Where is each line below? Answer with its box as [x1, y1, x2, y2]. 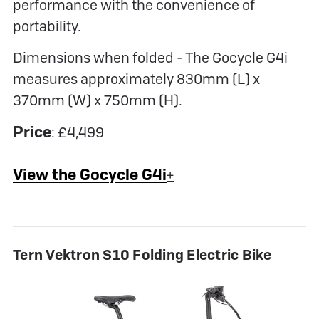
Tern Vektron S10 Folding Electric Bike [13, 246, 272, 265]
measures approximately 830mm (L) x [13, 70, 260, 89]
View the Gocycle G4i [13, 164, 167, 186]
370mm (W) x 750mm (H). [13, 91, 182, 110]
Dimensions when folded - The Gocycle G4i [13, 48, 288, 68]
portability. [13, 17, 81, 36]
